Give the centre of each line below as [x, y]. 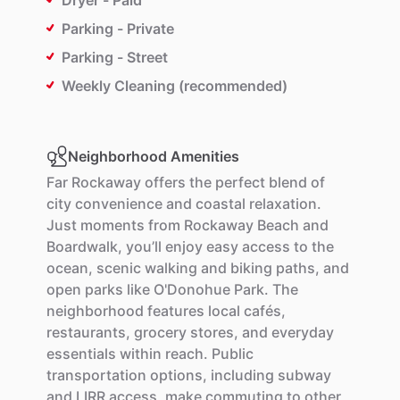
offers [165, 183]
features [176, 311]
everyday [303, 333]
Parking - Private [118, 29]
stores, [214, 333]
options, [179, 375]
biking [251, 268]
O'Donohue [192, 290]
